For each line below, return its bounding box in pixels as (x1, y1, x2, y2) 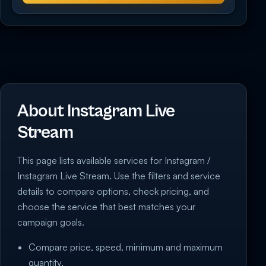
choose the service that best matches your (17, 201, 195, 213)
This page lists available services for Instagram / (17, 154, 211, 167)
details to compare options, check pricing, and (17, 185, 209, 198)
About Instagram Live (17, 101, 175, 122)
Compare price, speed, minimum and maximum (28, 241, 223, 254)
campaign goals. (17, 216, 84, 229)
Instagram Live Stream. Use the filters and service (17, 170, 220, 182)
